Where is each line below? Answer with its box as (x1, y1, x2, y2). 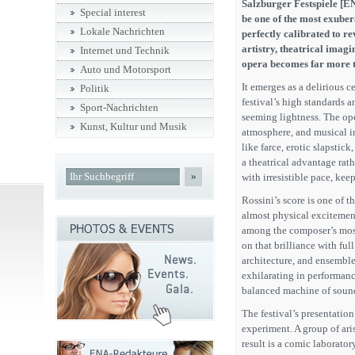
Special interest (80, 7, 146, 18)
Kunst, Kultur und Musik (80, 121, 187, 132)
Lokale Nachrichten (80, 26, 165, 37)
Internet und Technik (80, 45, 170, 56)
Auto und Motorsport (80, 64, 171, 75)
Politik (80, 83, 109, 94)
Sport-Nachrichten (80, 102, 158, 113)
